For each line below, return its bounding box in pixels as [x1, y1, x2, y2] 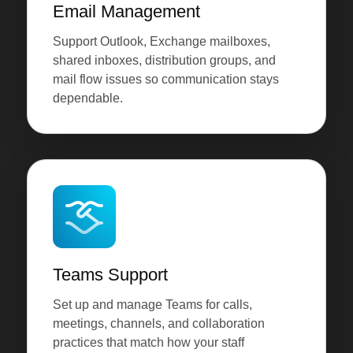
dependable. [52, 91, 123, 106]
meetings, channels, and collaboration [52, 317, 265, 331]
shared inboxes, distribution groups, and [52, 54, 276, 68]
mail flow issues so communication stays [52, 72, 279, 87]
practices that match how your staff [52, 336, 244, 350]
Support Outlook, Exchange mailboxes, [52, 35, 270, 49]
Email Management [52, 2, 200, 22]
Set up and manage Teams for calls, [52, 298, 252, 312]
